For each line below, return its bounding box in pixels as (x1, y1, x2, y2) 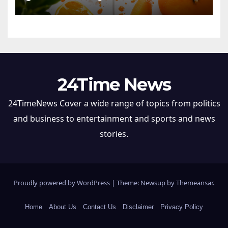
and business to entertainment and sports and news (13, 113, 215, 125)
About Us (49, 203, 77, 211)
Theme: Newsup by (117, 178, 176, 188)
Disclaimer (122, 203, 154, 211)
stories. (100, 128, 128, 140)
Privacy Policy (160, 203, 203, 211)
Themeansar (176, 178, 213, 188)
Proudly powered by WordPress (14, 178, 111, 188)
